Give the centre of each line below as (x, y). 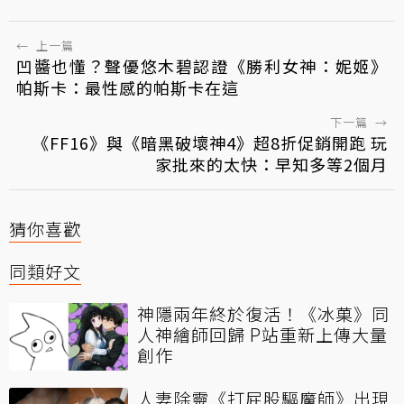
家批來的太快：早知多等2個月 (271, 165)
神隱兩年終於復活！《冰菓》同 (263, 314)
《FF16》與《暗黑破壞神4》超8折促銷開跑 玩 (210, 143)
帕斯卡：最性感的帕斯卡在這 (128, 88)
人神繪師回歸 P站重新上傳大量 (262, 335)
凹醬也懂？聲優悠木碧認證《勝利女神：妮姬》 (202, 66)
